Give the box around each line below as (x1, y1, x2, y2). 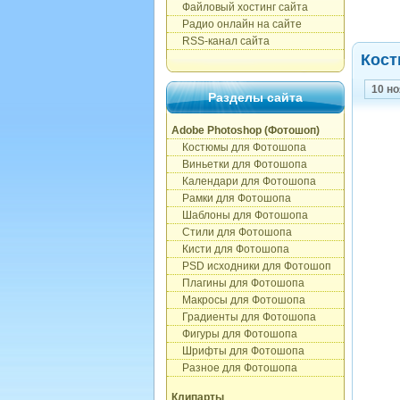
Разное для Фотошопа (171, 362, 297, 374)
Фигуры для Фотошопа (171, 328, 297, 340)
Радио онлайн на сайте (171, 18, 302, 30)
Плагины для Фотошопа (171, 277, 304, 289)
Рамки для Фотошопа (171, 192, 291, 204)
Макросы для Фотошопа (171, 294, 305, 306)
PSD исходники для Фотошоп (171, 260, 331, 272)
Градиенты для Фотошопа (171, 311, 316, 323)
